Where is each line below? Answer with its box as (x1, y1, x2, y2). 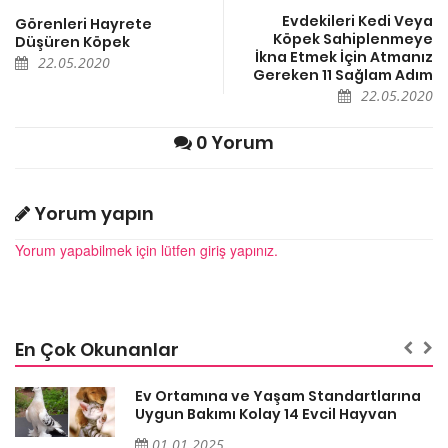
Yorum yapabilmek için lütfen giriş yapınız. (15, 240, 278, 261)
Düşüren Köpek (15, 32, 130, 53)
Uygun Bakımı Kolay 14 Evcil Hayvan (135, 404, 397, 425)
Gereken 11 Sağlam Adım (253, 65, 433, 86)
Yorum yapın (30, 201, 154, 227)
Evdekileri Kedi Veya (282, 11, 433, 32)
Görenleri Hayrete (15, 14, 152, 35)
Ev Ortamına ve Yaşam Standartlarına (135, 386, 421, 407)
